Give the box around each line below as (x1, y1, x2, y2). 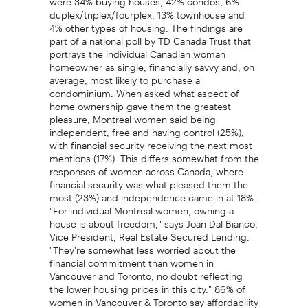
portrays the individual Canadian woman (49, 38, 225, 60)
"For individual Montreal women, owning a (49, 195, 234, 217)
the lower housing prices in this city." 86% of (49, 274, 245, 295)
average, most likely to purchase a (49, 65, 200, 86)
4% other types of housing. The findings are (49, 12, 243, 34)
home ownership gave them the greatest (49, 91, 231, 112)
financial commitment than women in (49, 247, 214, 269)
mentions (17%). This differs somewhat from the (49, 143, 259, 164)
